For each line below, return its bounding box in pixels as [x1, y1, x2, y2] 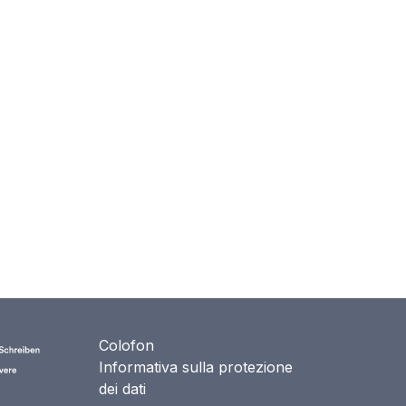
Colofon [99, 336, 154, 355]
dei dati [99, 380, 146, 399]
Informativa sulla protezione [99, 358, 293, 377]
